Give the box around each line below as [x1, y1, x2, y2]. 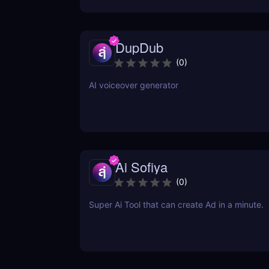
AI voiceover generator [88, 80, 178, 91]
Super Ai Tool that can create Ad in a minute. [88, 199, 264, 210]
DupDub [115, 38, 163, 57]
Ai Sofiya [115, 157, 168, 177]
